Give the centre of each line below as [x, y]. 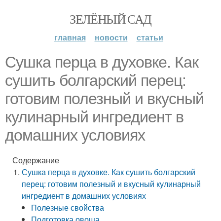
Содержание [36, 160]
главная [70, 37]
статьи [150, 37]
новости [111, 37]
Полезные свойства [68, 207]
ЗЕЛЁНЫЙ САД [110, 19]
